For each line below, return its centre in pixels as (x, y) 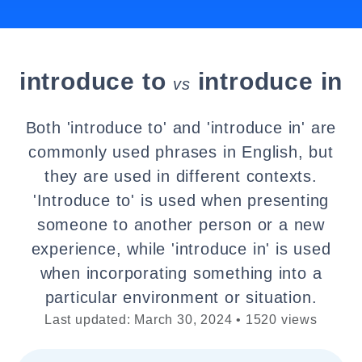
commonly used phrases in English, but (181, 152)
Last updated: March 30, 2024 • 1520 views (181, 320)
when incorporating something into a (181, 273)
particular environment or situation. (181, 297)
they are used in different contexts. (181, 176)
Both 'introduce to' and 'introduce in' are (181, 128)
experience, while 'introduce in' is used (181, 249)
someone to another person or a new (181, 225)
